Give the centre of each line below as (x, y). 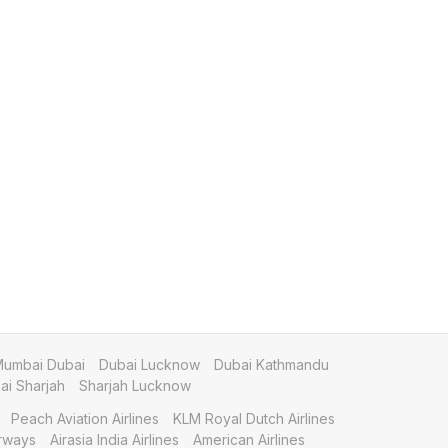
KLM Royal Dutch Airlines (254, 418)
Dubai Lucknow (149, 364)
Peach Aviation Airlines (85, 418)
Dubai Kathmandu (271, 364)
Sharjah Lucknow (135, 385)
